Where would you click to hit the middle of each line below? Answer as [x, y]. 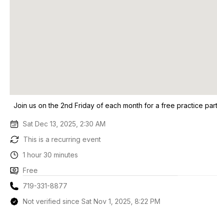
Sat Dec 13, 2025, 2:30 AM [64, 124]
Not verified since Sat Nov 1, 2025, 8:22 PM [92, 201]
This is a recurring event [62, 139]
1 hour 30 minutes [51, 155]
